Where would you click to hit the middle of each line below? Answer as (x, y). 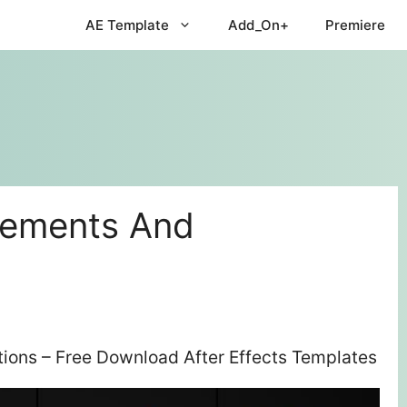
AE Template (127, 25)
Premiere (355, 25)
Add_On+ (258, 25)
